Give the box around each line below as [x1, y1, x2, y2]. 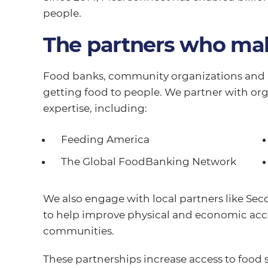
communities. [42, 224, 114, 237]
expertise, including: [42, 102, 147, 114]
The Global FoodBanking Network [60, 155, 236, 167]
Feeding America [60, 133, 150, 145]
